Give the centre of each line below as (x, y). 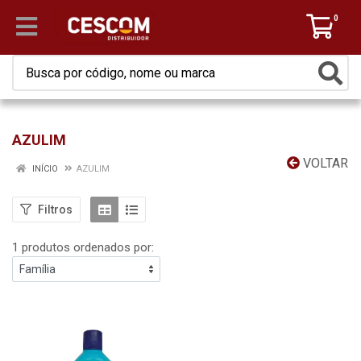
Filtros (55, 209)
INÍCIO (44, 169)
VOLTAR (324, 163)
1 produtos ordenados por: (83, 247)
